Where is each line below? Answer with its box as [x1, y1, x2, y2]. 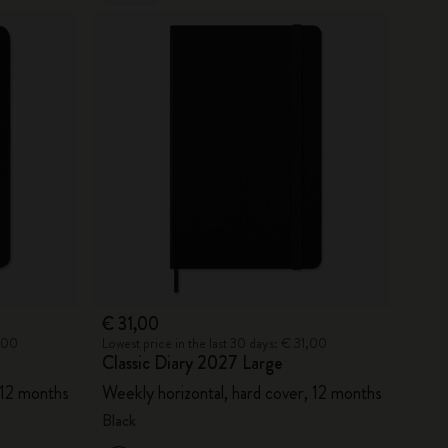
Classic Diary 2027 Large [101, 349, 283, 376]
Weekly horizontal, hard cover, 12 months [101, 379, 382, 406]
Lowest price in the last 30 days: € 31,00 [101, 332, 327, 353]
